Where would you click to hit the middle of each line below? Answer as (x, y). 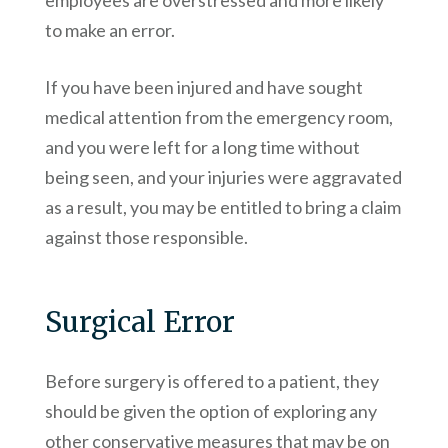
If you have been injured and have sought (203, 87)
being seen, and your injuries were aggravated (223, 177)
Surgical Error (139, 322)
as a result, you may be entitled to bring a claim (222, 207)
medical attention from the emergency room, (218, 117)
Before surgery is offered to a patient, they (211, 381)
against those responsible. (146, 237)
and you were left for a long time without (202, 147)
